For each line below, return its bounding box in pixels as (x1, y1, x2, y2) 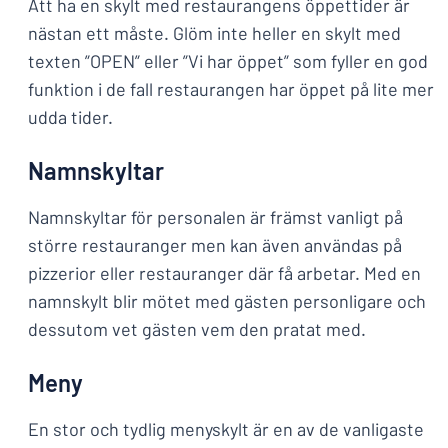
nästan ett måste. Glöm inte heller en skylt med (28, 22, 401, 44)
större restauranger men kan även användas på (28, 234, 402, 256)
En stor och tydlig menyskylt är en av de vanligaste (28, 418, 424, 440)
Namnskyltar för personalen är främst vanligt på (28, 206, 403, 228)
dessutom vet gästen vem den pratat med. (28, 318, 366, 340)
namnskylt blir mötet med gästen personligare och (28, 290, 426, 312)
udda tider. (28, 106, 113, 128)
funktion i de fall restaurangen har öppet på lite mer (28, 78, 434, 100)
